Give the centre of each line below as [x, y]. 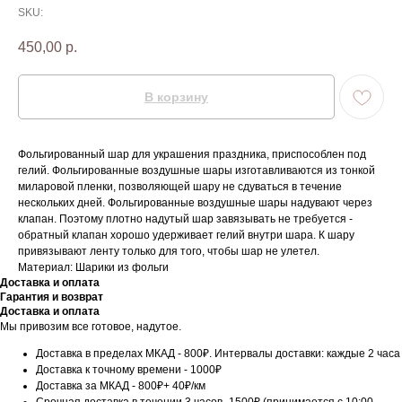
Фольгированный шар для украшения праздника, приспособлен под [192, 155]
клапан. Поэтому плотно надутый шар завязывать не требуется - [185, 219]
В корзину [176, 97]
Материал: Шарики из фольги [93, 268]
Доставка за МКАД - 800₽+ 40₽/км [121, 386]
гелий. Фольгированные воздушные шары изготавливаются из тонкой [197, 171]
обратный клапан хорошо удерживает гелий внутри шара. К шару [186, 236]
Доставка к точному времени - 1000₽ [129, 370]
